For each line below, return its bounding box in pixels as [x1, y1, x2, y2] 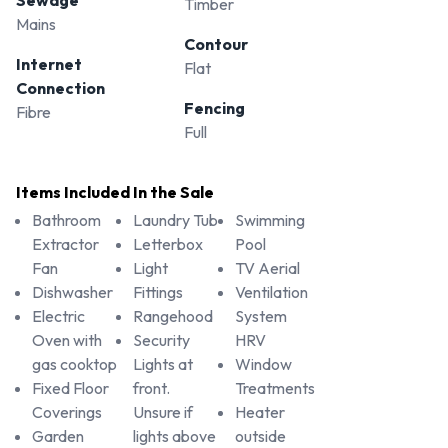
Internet [16, 53, 82, 74]
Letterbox [133, 233, 204, 254]
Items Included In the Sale [16, 181, 214, 202]
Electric [32, 305, 85, 326]
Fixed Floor [32, 377, 109, 398]
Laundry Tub [133, 209, 219, 230]
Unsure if [133, 401, 194, 422]
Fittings [133, 281, 184, 302]
